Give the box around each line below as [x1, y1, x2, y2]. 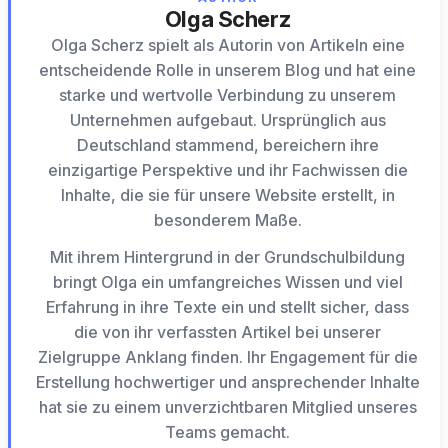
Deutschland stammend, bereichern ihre [76, 135, 379, 156]
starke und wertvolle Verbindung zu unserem [59, 85, 396, 106]
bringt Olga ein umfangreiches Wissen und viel [52, 272, 403, 293]
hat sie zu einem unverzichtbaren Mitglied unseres [38, 397, 417, 418]
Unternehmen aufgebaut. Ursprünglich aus [69, 110, 386, 131]
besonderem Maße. [153, 210, 302, 231]
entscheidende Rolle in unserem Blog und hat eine [39, 60, 416, 81]
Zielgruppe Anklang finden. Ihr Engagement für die [37, 347, 418, 368]
